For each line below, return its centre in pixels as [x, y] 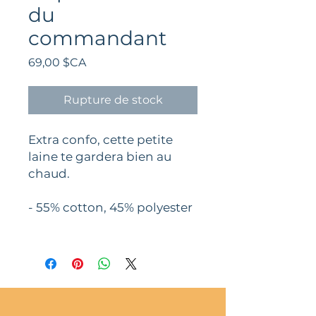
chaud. [49, 174]
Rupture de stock [113, 100]
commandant [97, 38]
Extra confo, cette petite [101, 140]
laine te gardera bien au [100, 157]
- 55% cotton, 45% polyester [110, 208]
